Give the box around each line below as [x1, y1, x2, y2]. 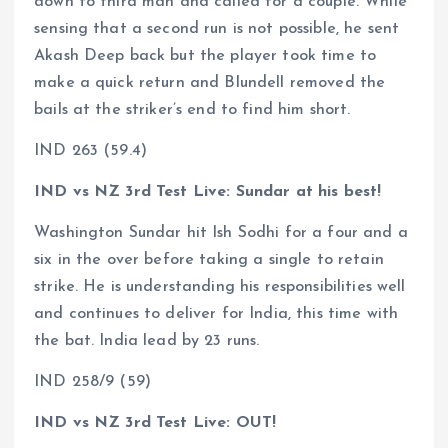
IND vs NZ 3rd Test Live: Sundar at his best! [34, 184, 382, 200]
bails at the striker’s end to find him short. [34, 101, 351, 118]
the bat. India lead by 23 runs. [34, 333, 265, 350]
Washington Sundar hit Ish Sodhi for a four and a [34, 225, 408, 242]
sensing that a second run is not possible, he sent [34, 20, 400, 37]
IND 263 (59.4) [34, 142, 148, 159]
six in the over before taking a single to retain [34, 252, 384, 269]
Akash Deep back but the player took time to [34, 47, 377, 64]
